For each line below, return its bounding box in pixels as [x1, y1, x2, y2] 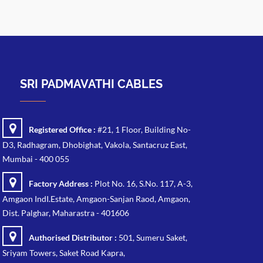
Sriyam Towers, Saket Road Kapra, [2, 247, 125, 258]
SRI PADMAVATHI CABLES [20, 76, 163, 91]
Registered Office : [29, 124, 96, 134]
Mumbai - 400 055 [2, 153, 69, 164]
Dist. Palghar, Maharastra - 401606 [2, 207, 129, 218]
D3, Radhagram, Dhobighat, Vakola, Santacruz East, [2, 139, 187, 150]
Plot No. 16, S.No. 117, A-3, [93, 178, 193, 188]
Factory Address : [29, 178, 93, 188]
